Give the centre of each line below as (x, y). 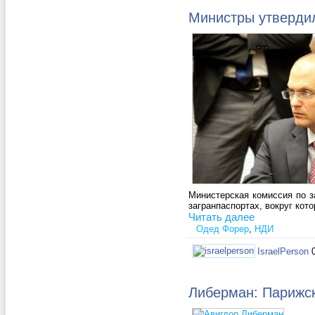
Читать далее (221, 217)
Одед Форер (223, 229)
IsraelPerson (283, 251)
